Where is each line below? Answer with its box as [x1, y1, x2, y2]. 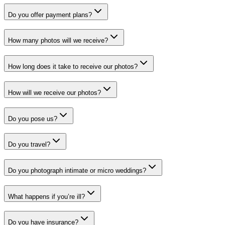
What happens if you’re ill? [8, 192, 85, 200]
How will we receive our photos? [8, 88, 101, 96]
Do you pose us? [8, 115, 57, 123]
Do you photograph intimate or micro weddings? [8, 166, 146, 174]
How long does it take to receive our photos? [8, 63, 138, 71]
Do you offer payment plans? [8, 11, 92, 19]
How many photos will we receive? [8, 37, 108, 45]
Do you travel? [8, 141, 50, 149]
